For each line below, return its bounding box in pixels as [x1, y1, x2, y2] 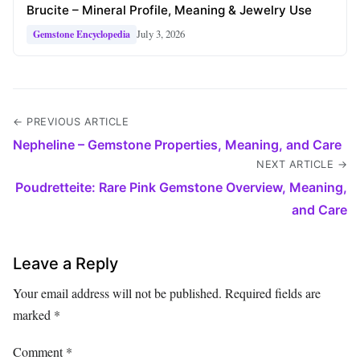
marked [13, 305, 54, 323]
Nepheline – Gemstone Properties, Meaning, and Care [13, 136, 342, 153]
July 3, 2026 [137, 27, 185, 42]
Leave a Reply [13, 253, 118, 273]
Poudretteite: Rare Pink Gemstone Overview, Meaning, [15, 178, 347, 195]
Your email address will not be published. [13, 284, 222, 301]
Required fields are [225, 284, 321, 301]
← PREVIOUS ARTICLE [13, 115, 129, 128]
